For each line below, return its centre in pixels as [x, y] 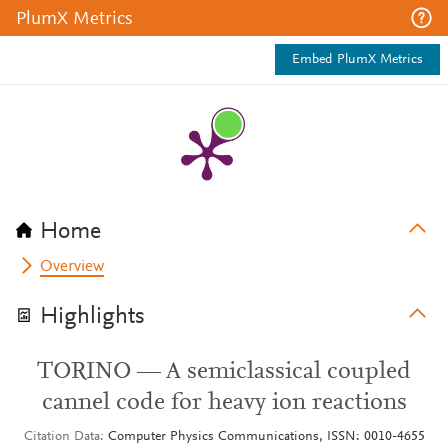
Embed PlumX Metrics [357, 60]
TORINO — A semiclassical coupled [224, 372]
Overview [72, 267]
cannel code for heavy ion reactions [224, 403]
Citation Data [61, 437]
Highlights [92, 317]
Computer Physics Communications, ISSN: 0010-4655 [266, 437]
